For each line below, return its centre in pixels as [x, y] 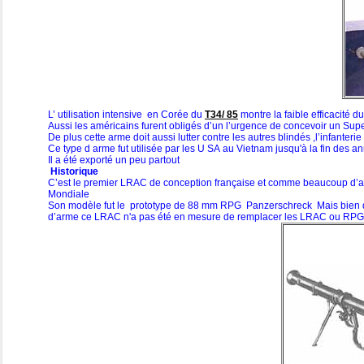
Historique [73, 172]
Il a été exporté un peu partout [114, 160]
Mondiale [69, 195]
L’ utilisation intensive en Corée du [126, 115]
